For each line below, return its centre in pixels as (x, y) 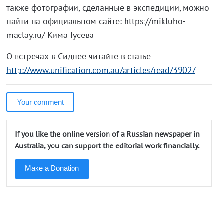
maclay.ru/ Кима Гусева (50, 35)
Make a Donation (52, 168)
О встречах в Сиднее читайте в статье (78, 56)
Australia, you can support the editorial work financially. (107, 146)
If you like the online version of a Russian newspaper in (107, 134)
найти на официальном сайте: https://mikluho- (96, 21)
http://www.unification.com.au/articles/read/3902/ (100, 70)
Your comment (40, 102)
